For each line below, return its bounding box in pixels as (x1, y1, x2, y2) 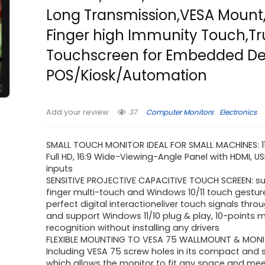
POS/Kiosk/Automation (46, 66, 208, 85)
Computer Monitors (146, 106, 214, 117)
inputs (46, 163, 73, 174)
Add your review (46, 107, 109, 117)
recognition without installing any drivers (46, 222, 220, 234)
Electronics (219, 106, 257, 117)
